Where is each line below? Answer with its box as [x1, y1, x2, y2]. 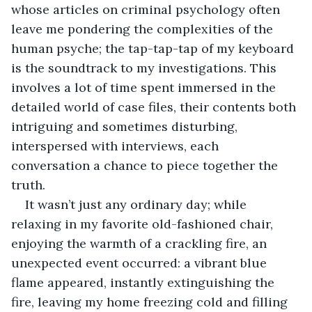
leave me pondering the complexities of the [11, 20, 276, 37]
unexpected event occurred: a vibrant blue [11, 254, 270, 271]
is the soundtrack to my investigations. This [11, 59, 280, 76]
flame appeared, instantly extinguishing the [11, 274, 278, 290]
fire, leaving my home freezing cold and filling [11, 293, 291, 310]
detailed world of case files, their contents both [11, 98, 299, 115]
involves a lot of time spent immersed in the [11, 79, 279, 95]
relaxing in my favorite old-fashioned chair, [11, 215, 276, 232]
